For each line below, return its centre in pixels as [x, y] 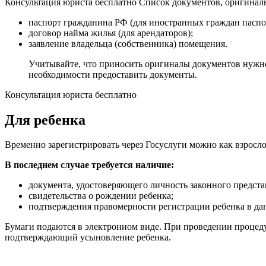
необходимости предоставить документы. [113, 74]
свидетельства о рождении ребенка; [101, 196]
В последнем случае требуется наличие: [89, 165]
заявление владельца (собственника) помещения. [128, 43]
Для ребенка [45, 120]
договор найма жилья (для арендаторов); [111, 33]
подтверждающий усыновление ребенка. [88, 237]
